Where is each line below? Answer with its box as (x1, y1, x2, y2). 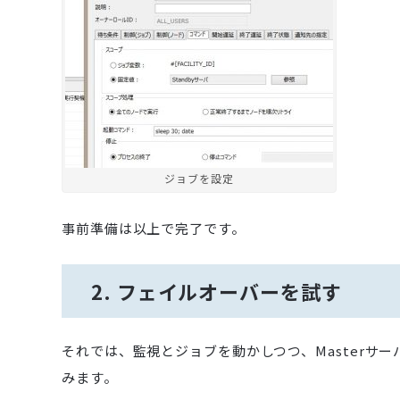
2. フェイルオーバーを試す (91, 276, 342, 305)
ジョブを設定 (164, 170, 234, 186)
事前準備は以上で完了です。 (62, 218, 246, 237)
